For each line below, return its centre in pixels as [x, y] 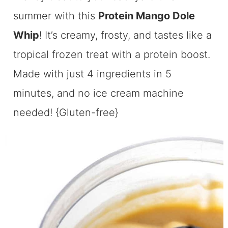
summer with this [56, 16]
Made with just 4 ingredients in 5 [93, 74]
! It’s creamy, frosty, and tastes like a [126, 35]
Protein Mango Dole [147, 16]
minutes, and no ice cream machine [99, 93]
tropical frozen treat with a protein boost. [112, 54]
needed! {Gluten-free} [66, 112]
